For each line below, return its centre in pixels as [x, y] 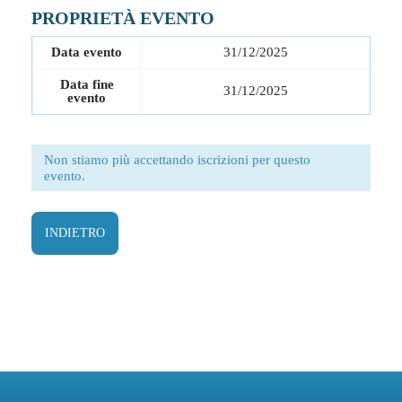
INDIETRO [75, 232]
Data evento [87, 52]
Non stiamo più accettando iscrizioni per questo [177, 160]
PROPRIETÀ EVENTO [123, 18]
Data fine [87, 84]
